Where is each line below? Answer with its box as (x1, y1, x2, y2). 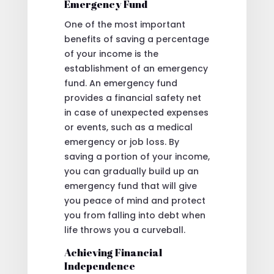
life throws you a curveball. (64, 223, 185, 236)
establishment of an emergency (64, 62, 208, 75)
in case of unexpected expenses (64, 106, 209, 119)
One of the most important (64, 18, 185, 31)
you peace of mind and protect (64, 194, 206, 207)
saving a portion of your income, (64, 150, 210, 163)
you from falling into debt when (64, 209, 206, 221)
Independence (64, 258, 135, 273)
